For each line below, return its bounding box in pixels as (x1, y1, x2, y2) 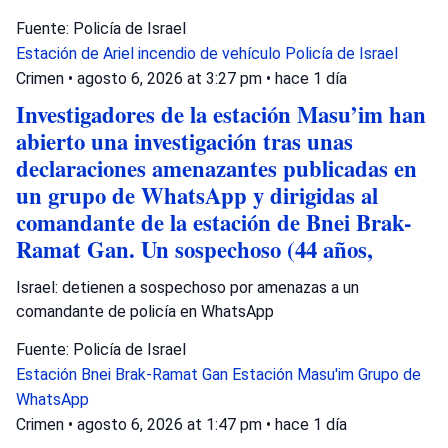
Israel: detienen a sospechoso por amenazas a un (16, 277, 359, 297)
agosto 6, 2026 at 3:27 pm (77, 68, 266, 88)
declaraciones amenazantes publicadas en (16, 151, 417, 185)
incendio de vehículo (138, 43, 285, 63)
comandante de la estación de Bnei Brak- (16, 205, 412, 239)
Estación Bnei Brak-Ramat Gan (16, 364, 232, 384)
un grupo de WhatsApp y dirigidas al (16, 178, 378, 212)
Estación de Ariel (16, 43, 138, 63)
